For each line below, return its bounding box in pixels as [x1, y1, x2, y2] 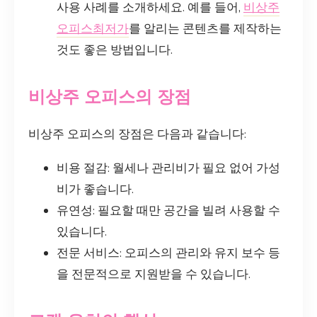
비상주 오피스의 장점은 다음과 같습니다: [28, 126, 246, 143]
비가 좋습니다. [57, 181, 134, 198]
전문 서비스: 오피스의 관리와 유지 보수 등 [57, 245, 280, 262]
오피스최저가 [57, 20, 129, 37]
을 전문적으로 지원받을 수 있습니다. [57, 266, 250, 283]
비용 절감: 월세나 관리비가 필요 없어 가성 [57, 160, 280, 177]
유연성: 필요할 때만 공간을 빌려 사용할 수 [57, 202, 280, 219]
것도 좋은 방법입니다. [57, 41, 173, 58]
